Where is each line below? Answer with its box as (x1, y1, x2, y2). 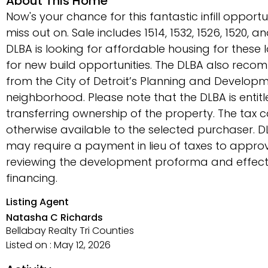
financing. (6, 170, 57, 185)
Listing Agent (6, 195, 69, 209)
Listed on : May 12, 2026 (6, 238, 111, 252)
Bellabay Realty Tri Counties (6, 224, 134, 237)
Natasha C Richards (6, 211, 103, 224)
